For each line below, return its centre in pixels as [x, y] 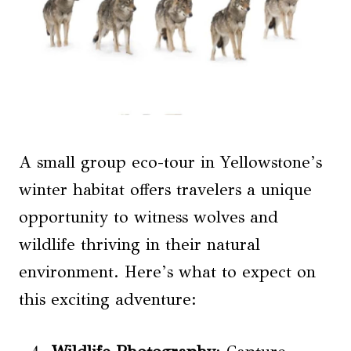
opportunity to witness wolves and [148, 217]
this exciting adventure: [108, 300]
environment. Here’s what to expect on [167, 272]
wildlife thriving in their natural [139, 245]
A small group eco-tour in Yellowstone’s [170, 163]
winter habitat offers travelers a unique [165, 190]
